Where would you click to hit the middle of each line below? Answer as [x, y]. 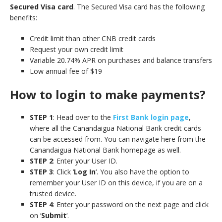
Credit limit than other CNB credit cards [93, 38]
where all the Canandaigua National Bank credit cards [115, 128]
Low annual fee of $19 [66, 71]
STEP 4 [41, 204]
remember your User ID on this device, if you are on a [116, 183]
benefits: [24, 18]
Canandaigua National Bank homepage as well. [105, 150]
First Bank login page [151, 117]
